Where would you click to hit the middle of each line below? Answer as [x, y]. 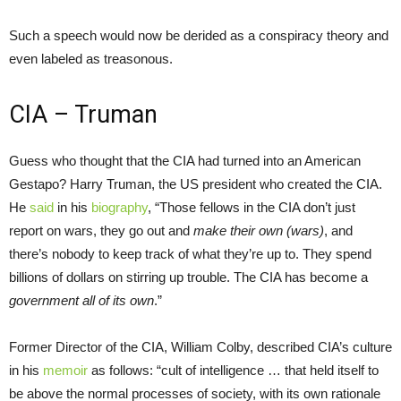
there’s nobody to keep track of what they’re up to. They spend [190, 254]
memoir [65, 371]
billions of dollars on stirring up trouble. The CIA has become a [188, 277]
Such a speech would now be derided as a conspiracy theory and [199, 36]
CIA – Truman [83, 115]
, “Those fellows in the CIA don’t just [252, 208]
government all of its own [81, 301]
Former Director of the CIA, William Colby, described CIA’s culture [200, 347]
